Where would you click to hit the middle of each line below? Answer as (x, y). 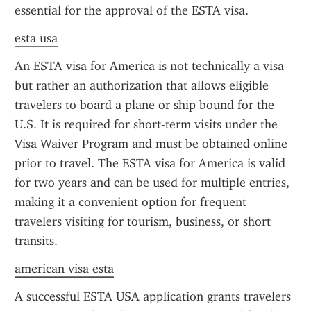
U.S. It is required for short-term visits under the (146, 124)
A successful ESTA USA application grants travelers (153, 296)
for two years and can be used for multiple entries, (152, 183)
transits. (36, 241)
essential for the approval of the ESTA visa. (132, 10)
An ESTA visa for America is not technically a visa (149, 66)
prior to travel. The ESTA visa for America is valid (150, 163)
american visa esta (64, 269)
